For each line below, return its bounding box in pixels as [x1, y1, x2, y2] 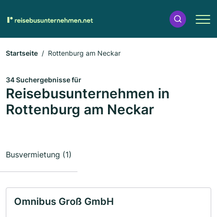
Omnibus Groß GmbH [14, 196, 114, 207]
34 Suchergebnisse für [6, 76, 81, 84]
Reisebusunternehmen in [6, 85, 170, 102]
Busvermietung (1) [6, 150, 72, 159]
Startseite [6, 49, 38, 57]
